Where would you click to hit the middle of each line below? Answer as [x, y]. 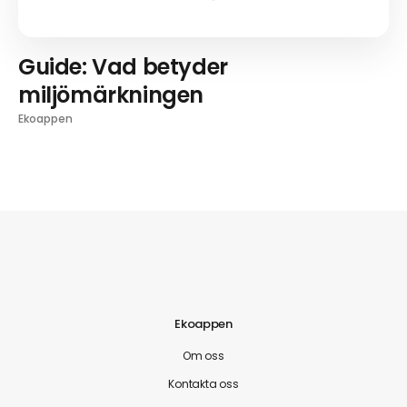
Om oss [203, 355]
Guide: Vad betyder [123, 66]
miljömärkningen [111, 94]
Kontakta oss [203, 383]
